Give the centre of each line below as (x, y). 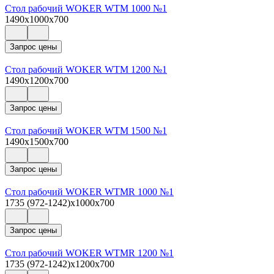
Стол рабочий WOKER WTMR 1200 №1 (89, 253)
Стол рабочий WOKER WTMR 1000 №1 (89, 191)
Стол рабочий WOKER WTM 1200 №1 (86, 69)
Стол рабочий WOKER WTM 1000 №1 (86, 8)
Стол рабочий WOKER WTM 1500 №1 (86, 130)
